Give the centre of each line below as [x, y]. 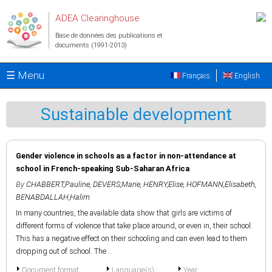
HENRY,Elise [163, 184]
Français [195, 76]
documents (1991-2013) [91, 45]
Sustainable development [136, 114]
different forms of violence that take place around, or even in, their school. [134, 226]
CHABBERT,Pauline [58, 184]
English [246, 76]
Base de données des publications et [109, 36]
